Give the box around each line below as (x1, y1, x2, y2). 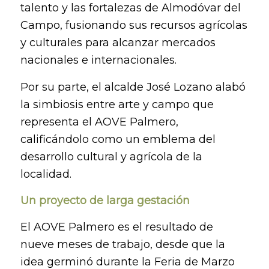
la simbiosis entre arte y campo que (20, 97, 214, 111)
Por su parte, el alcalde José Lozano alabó (20, 80, 246, 94)
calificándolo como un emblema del (20, 132, 216, 146)
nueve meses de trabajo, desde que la (20, 238, 225, 252)
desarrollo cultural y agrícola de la (20, 150, 202, 163)
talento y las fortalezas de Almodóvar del (20, 1, 241, 15)
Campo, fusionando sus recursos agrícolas (20, 19, 247, 32)
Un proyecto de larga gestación (20, 193, 190, 207)
